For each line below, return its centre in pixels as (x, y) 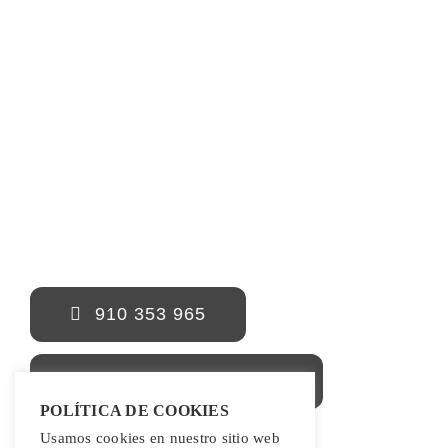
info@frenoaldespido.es (188, 380)
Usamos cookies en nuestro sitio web (160, 437)
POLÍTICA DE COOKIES (134, 410)
